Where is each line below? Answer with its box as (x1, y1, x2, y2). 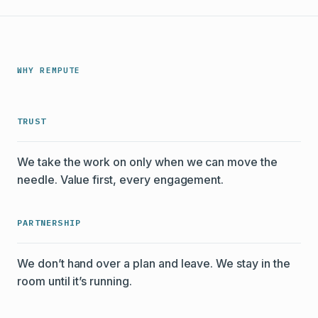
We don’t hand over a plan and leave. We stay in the (17, 256, 290, 270)
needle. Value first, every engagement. (17, 172, 224, 187)
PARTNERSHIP (17, 217, 82, 228)
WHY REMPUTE (17, 65, 81, 75)
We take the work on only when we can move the (17, 155, 278, 169)
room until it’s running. (17, 274, 132, 288)
